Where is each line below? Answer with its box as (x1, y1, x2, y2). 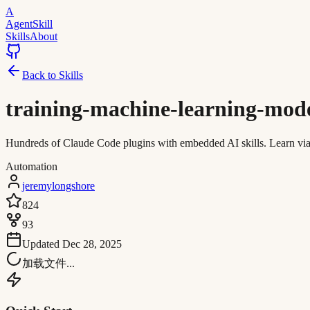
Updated (22, 237, 62, 250)
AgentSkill (6, 18, 53, 30)
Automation (6, 160, 57, 172)
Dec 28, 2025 (62, 237, 122, 250)
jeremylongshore (22, 179, 95, 192)
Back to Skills (22, 69, 83, 81)
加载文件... (22, 257, 75, 269)
